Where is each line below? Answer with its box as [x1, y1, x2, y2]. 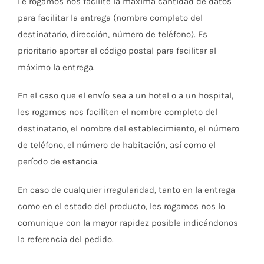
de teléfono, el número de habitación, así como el [18, 140, 216, 150]
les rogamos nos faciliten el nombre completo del [18, 107, 217, 117]
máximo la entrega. [18, 62, 95, 72]
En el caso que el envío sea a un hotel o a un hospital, [18, 90, 233, 101]
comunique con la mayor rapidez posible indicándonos [18, 217, 238, 228]
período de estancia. [18, 156, 99, 167]
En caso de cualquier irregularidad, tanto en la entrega [18, 184, 235, 195]
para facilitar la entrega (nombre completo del [18, 12, 203, 23]
